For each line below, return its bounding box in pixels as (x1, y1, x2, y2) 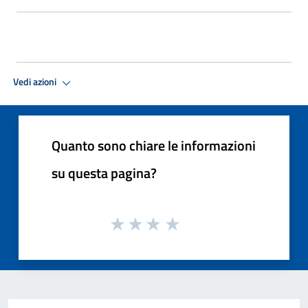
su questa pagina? (52, 162, 157, 184)
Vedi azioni (13, 74, 58, 90)
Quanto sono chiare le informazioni (52, 134, 256, 156)
